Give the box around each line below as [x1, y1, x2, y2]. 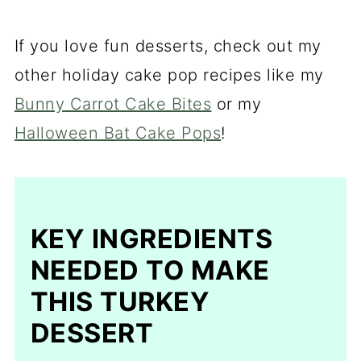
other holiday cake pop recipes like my [14, 65, 324, 85]
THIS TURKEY [30, 286, 210, 317]
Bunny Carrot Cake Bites [14, 94, 212, 114]
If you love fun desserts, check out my [14, 36, 322, 56]
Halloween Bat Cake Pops [14, 123, 222, 143]
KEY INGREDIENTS [30, 223, 273, 255]
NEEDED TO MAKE [30, 255, 270, 286]
